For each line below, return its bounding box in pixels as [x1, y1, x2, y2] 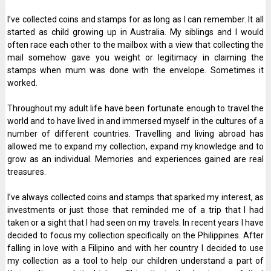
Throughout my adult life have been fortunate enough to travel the [7, 103, 264, 113]
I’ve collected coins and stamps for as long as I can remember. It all [7, 15, 264, 24]
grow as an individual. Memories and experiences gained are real [7, 154, 264, 164]
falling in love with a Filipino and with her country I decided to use [7, 243, 264, 253]
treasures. [7, 167, 46, 177]
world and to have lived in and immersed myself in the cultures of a [7, 116, 264, 126]
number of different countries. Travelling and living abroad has [7, 129, 264, 139]
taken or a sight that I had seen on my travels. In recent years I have [7, 218, 264, 227]
